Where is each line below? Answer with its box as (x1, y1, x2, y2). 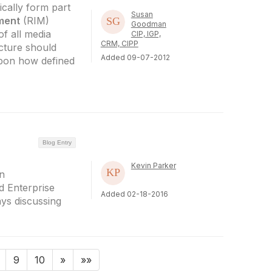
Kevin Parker (131, 160, 176, 170)
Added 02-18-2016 (100, 189, 168, 199)
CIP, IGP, (131, 29, 161, 38)
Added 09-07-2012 (100, 52, 170, 62)
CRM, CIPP (100, 38, 138, 48)
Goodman (131, 19, 166, 29)
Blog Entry (42, 139, 72, 146)
